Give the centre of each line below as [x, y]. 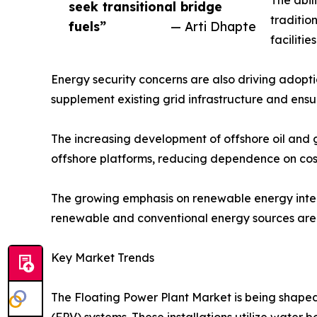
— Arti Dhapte [213, 26]
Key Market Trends [103, 257]
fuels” [87, 26]
